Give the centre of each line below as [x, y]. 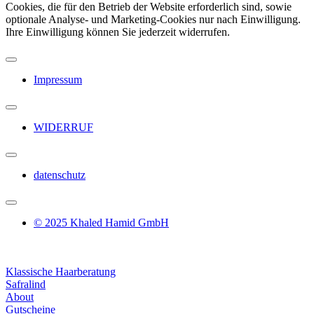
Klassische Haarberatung [61, 271]
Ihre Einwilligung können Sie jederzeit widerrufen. [118, 32]
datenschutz [60, 175]
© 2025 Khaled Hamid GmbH [101, 222]
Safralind [26, 284]
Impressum [58, 79]
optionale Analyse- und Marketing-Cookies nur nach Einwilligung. [153, 19]
